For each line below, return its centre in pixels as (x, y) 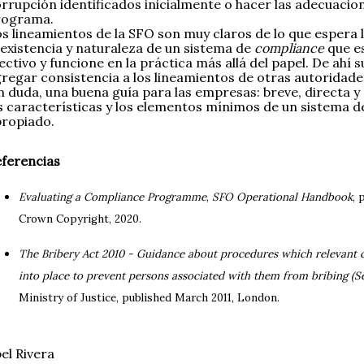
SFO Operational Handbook (282, 197)
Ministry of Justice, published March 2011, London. (149, 298)
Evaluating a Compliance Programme (113, 197)
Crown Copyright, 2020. (80, 219)
